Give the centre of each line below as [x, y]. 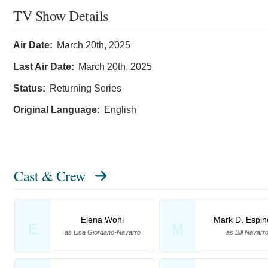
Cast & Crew [50, 176]
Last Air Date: [44, 67]
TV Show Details [61, 16]
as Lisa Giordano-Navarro [102, 232]
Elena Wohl [102, 220]
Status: [29, 89]
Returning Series [86, 89]
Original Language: [57, 110]
